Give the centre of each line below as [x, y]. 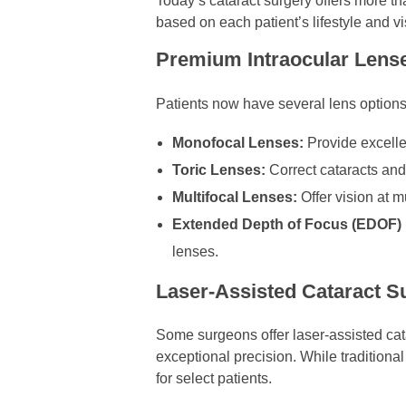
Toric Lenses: [218, 169]
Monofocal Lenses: [237, 142]
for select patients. [214, 378]
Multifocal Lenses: [234, 197]
